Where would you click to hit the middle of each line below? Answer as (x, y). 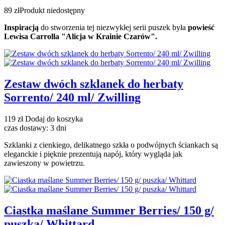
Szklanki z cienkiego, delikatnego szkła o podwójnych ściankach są (111, 145)
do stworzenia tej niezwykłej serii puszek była (113, 28)
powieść (201, 28)
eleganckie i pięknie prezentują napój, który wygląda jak (93, 154)
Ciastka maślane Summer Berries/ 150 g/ (109, 210)
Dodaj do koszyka (53, 119)
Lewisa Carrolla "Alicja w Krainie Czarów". (81, 37)
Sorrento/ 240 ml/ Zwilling (72, 97)
